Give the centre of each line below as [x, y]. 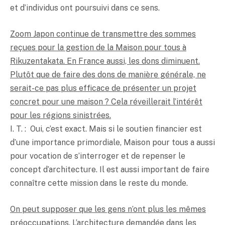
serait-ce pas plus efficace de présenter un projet [103, 88]
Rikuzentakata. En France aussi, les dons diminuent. [105, 61]
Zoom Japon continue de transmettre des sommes [103, 34]
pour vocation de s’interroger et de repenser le [98, 156]
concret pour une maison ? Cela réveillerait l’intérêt [106, 101]
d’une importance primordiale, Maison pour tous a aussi [113, 142]
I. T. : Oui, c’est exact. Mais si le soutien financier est [106, 129]
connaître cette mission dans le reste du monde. [99, 183]
